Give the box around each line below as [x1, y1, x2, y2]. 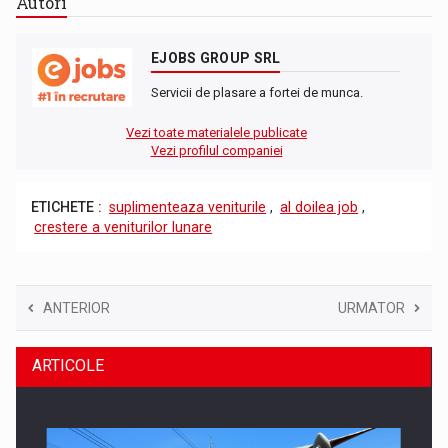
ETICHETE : [31, 198, 103, 215]
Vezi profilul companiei [150, 142, 283, 158]
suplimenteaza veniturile [109, 198, 267, 215]
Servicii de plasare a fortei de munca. [151, 84, 364, 100]
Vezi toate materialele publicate [126, 124, 307, 140]
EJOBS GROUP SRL [151, 49, 281, 66]
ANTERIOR [43, 299, 111, 316]
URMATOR [337, 299, 405, 316]
